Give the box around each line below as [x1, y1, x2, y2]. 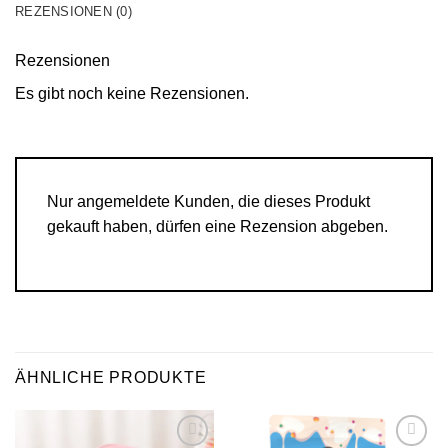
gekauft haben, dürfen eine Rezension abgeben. [47, 218, 388, 235]
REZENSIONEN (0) [15, 4, 132, 20]
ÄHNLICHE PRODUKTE [15, 368, 207, 386]
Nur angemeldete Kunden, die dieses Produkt [47, 193, 370, 210]
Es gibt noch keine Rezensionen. [15, 85, 249, 103]
